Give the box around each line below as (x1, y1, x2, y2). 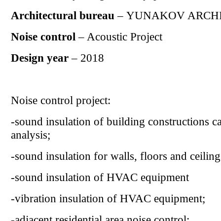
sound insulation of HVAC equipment (15, 170, 189, 184)
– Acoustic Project (75, 30, 162, 43)
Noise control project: (11, 93, 110, 107)
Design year (11, 51, 69, 64)
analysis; (11, 128, 50, 141)
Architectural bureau (11, 8, 114, 22)
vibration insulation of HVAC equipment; (15, 191, 205, 205)
